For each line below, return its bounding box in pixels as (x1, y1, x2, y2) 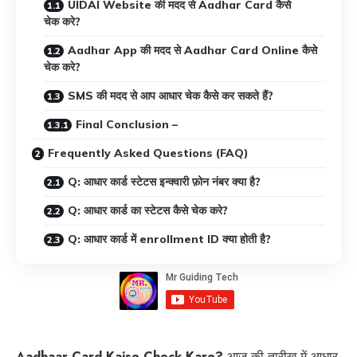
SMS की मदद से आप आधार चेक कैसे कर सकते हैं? (68, 88, 273, 104)
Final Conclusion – (76, 117, 178, 132)
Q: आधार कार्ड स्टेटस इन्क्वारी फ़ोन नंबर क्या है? (68, 175, 261, 190)
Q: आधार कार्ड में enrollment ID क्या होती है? (68, 232, 271, 247)
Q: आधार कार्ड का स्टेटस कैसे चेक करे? (68, 203, 228, 218)
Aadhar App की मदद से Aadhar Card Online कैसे (68, 43, 317, 58)
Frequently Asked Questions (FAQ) (48, 146, 249, 161)
